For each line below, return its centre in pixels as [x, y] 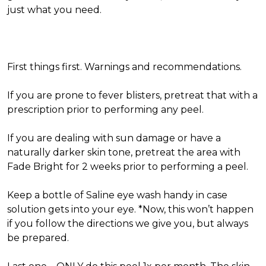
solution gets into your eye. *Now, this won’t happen [130, 209]
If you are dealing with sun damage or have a [114, 138]
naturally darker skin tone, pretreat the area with [124, 152]
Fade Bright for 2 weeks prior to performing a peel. [129, 167]
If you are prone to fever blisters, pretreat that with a [132, 95]
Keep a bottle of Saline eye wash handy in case [117, 195]
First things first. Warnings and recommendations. [124, 67]
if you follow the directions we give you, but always [128, 224]
